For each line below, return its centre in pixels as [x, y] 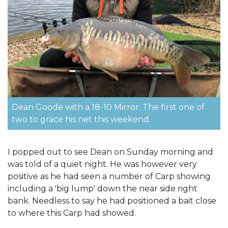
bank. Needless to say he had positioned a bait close [112, 201]
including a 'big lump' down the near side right [103, 189]
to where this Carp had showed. [72, 213]
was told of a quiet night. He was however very [102, 164]
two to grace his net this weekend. [81, 120]
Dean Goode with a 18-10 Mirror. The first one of [108, 107]
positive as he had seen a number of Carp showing [109, 177]
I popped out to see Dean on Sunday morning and [110, 152]
